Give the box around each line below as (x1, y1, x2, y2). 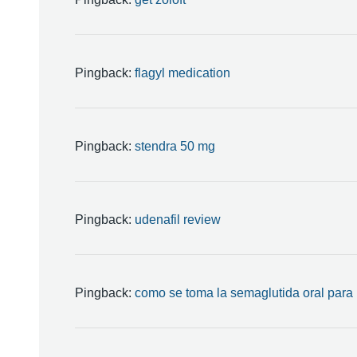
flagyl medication (134, 66, 230, 80)
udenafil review (134, 213, 221, 226)
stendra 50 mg (134, 139, 215, 153)
